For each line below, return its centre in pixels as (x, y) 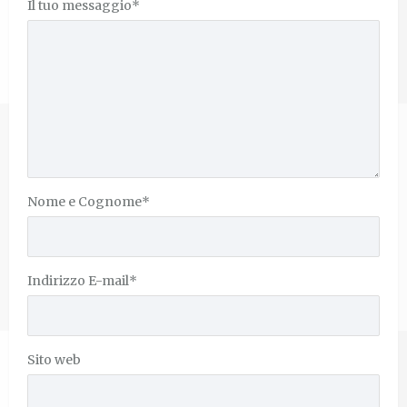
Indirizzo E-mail (78, 280)
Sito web (54, 359)
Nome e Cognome (84, 201)
